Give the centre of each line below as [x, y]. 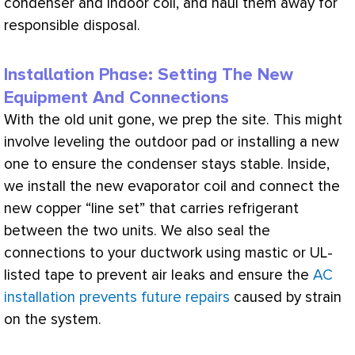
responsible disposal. [72, 25]
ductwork [171, 253]
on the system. [53, 319]
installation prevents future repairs [117, 297]
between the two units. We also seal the [137, 231]
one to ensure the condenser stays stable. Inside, [167, 164]
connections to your [72, 253]
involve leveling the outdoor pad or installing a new [172, 142]
